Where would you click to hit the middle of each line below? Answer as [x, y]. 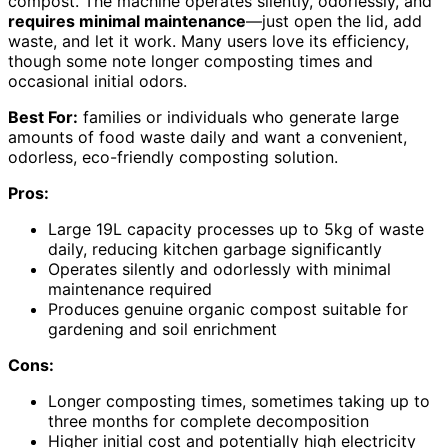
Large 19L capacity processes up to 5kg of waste [236, 228]
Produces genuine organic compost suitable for [228, 308]
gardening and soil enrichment [162, 328]
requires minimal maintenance [127, 20]
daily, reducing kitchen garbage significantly [215, 248]
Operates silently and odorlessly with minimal [219, 268]
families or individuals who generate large [238, 116]
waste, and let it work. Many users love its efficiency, [208, 40]
